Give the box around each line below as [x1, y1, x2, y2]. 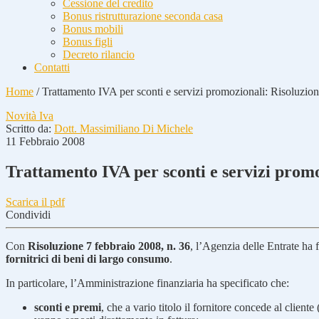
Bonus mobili [63, 23, 123, 35]
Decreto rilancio [63, 48, 135, 61]
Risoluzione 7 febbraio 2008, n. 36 [28, 239, 190, 252]
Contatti [34, 61, 70, 73]
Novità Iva [6, 110, 53, 122]
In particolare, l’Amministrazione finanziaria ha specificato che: [6, 276, 289, 289]
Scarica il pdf [6, 195, 65, 208]
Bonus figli [63, 36, 113, 48]
